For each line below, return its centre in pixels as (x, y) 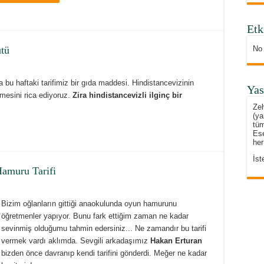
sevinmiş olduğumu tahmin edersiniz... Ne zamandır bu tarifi (104, 229)
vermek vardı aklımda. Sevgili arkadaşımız (76, 241)
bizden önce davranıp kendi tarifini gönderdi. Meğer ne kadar (104, 253)
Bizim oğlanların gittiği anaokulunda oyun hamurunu (89, 204)
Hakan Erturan (176, 241)
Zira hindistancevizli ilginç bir (127, 95)
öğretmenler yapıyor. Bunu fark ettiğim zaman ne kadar (95, 216)
